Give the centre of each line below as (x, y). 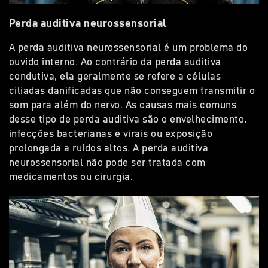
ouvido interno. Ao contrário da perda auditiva (115, 61)
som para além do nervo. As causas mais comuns (123, 104)
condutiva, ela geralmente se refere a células (115, 76)
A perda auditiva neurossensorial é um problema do (129, 47)
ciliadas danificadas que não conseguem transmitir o (132, 90)
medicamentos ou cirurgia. (71, 176)
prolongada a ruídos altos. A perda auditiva (109, 147)
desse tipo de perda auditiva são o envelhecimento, (128, 119)
